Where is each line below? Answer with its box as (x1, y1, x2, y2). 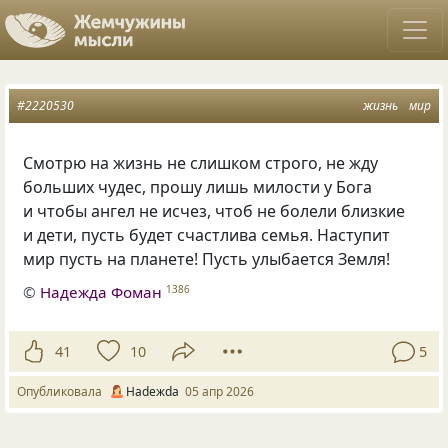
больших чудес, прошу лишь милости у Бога (23, 176, 373, 198)
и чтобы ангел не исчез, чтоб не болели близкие (23, 200, 406, 222)
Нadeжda (126, 383, 179, 401)
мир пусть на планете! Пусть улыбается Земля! (23, 248, 391, 270)
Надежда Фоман (40, 281, 163, 302)
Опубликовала (17, 383, 108, 401)
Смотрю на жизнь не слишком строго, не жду (23, 152, 379, 174)
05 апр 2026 (185, 383, 254, 401)
